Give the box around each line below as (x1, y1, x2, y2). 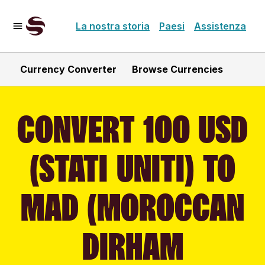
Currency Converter (20, 63, 117, 75)
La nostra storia (76, 20, 150, 32)
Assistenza (194, 20, 246, 32)
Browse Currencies (132, 63, 223, 75)
